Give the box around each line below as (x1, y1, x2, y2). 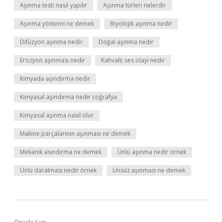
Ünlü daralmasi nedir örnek (20, 166, 97, 174)
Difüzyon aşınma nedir (20, 38, 83, 46)
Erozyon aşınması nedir (20, 56, 85, 64)
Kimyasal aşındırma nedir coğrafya (20, 93, 117, 101)
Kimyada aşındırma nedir (20, 74, 90, 83)
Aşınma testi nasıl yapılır (20, 1, 87, 9)
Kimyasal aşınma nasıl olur (20, 111, 94, 119)
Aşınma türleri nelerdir (103, 1, 166, 9)
